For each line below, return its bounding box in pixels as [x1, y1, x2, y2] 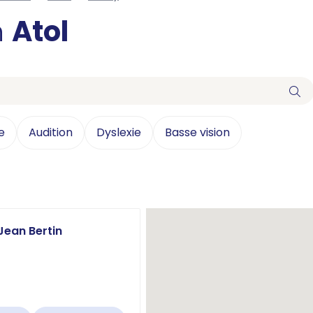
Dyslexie [96, 124, 141, 140]
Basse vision [165, 124, 230, 140]
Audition [29, 124, 73, 140]
